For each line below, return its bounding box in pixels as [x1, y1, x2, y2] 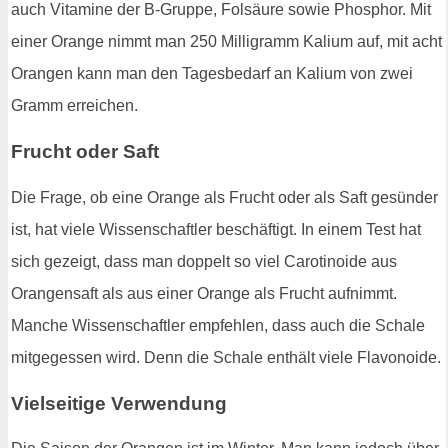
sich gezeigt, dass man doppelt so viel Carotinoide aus [11, 252, 397, 270]
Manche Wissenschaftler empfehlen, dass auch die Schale [11, 316, 425, 334]
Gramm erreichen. [11, 97, 138, 115]
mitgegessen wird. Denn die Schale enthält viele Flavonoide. [11, 348, 441, 366]
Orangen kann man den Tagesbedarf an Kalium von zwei [11, 65, 413, 83]
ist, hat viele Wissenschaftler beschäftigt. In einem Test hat [11, 220, 421, 238]
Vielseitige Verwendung [11, 392, 227, 414]
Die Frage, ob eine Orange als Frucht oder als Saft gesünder [11, 188, 438, 206]
